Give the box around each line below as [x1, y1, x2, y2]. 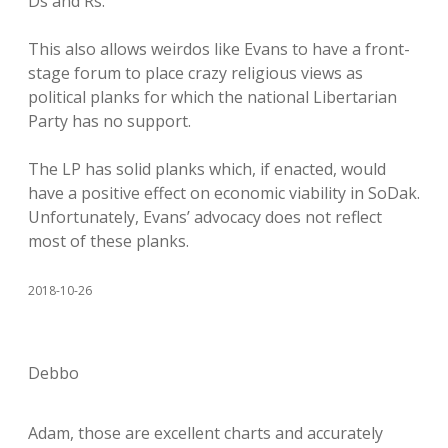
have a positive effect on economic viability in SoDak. [28, 182, 420, 204]
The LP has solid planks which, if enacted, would [28, 158, 386, 180]
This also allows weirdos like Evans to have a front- [28, 38, 410, 60]
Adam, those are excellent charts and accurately [28, 422, 383, 444]
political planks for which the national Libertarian [28, 86, 397, 108]
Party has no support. [28, 110, 191, 132]
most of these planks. [28, 230, 189, 252]
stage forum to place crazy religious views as [28, 62, 363, 84]
